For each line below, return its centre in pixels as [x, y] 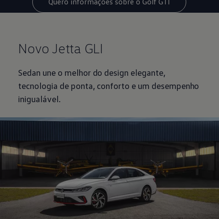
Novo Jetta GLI [61, 48]
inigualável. [39, 99]
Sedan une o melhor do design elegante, [92, 72]
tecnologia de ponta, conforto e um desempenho [109, 85]
